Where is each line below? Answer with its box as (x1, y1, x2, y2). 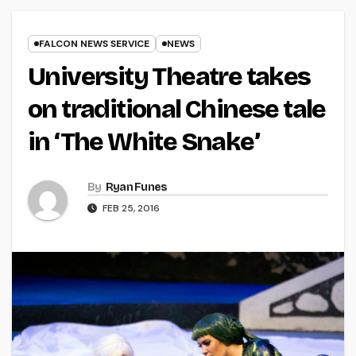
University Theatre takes (28, 61, 311, 93)
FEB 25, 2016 (100, 202, 160, 215)
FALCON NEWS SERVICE (39, 37, 149, 51)
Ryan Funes (105, 180, 168, 195)
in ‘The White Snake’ (28, 126, 259, 158)
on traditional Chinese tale (28, 94, 326, 126)
